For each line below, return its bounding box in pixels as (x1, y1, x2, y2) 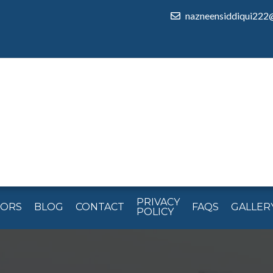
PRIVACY (136, 196, 180, 208)
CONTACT (76, 200, 124, 213)
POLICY (136, 205, 174, 218)
